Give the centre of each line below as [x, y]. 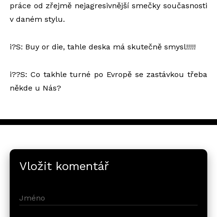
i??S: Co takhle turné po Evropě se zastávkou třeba [108, 74]
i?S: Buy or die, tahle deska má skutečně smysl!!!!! [103, 46]
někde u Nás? [35, 88]
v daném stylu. [37, 19]
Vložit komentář [64, 166]
